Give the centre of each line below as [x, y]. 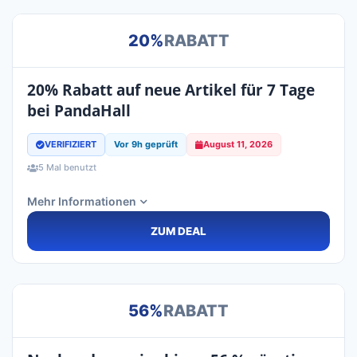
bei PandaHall [79, 111]
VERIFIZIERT [71, 145]
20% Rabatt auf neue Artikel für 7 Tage [171, 90]
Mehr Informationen [82, 202]
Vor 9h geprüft [146, 145]
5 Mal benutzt [67, 168]
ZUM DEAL [178, 231]
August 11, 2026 [238, 145]
